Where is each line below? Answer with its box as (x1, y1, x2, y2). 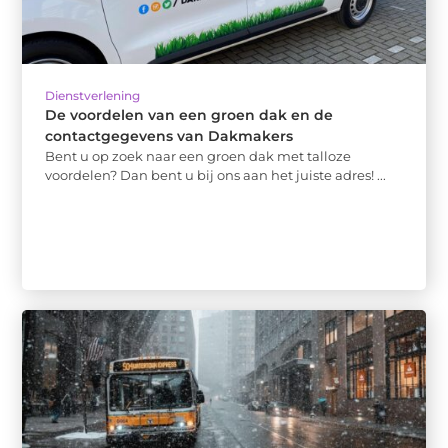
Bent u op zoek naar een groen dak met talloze (45, 147, 352, 164)
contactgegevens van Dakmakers (45, 126, 294, 145)
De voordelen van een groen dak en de (45, 105, 334, 124)
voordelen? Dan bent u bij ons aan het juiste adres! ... (45, 166, 387, 183)
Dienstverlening (45, 87, 141, 103)
